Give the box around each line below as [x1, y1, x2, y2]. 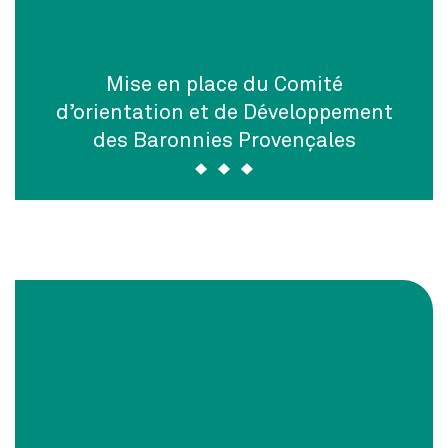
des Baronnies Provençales [92, 126, 356, 152]
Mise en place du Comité [105, 70, 343, 96]
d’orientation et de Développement [55, 98, 393, 124]
